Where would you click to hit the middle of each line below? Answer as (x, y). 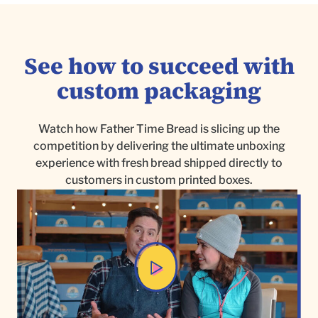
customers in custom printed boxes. (159, 180)
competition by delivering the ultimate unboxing (159, 146)
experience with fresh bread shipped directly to (159, 163)
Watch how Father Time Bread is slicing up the (159, 129)
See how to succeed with (159, 66)
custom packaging (159, 91)
